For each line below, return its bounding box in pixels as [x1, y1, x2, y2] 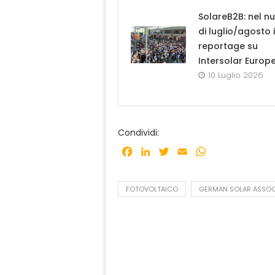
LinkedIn [152, 144, 191, 159]
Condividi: [118, 126, 159, 139]
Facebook [134, 144, 182, 159]
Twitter [171, 144, 206, 159]
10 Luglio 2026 [208, 69, 263, 82]
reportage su [198, 40, 258, 53]
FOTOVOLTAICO [126, 184, 178, 195]
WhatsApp [207, 144, 259, 159]
